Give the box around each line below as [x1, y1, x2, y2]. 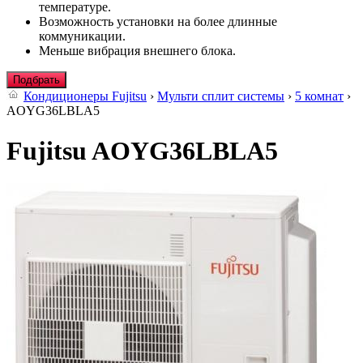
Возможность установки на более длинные [39, 15, 277, 29]
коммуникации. [39, 29, 126, 44]
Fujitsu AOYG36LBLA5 [6, 135, 278, 165]
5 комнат [295, 89, 344, 104]
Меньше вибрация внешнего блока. [39, 44, 236, 58]
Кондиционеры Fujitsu [23, 89, 147, 104]
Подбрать [13, 74, 60, 87]
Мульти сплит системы [157, 89, 284, 104]
